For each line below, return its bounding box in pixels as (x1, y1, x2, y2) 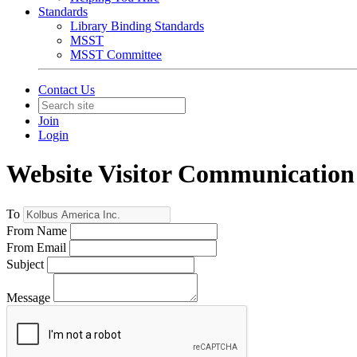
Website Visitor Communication (6, 159, 355, 189)
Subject (6, 257, 44, 271)
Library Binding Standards (70, 19, 204, 33)
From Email (6, 240, 66, 254)
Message (6, 290, 50, 304)
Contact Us (38, 83, 95, 96)
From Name (6, 223, 67, 237)
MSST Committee (70, 48, 162, 61)
